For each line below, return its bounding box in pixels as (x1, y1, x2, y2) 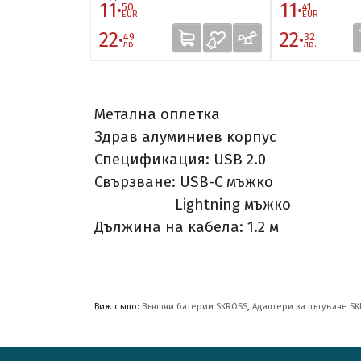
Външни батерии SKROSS (142, 301, 247, 313)
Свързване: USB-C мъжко (94, 173, 273, 192)
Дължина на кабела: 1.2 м (94, 218, 279, 237)
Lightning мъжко (94, 196, 291, 214)
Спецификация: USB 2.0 (94, 151, 266, 169)
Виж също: (94, 301, 142, 313)
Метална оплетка (94, 106, 220, 124)
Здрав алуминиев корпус (94, 128, 276, 147)
